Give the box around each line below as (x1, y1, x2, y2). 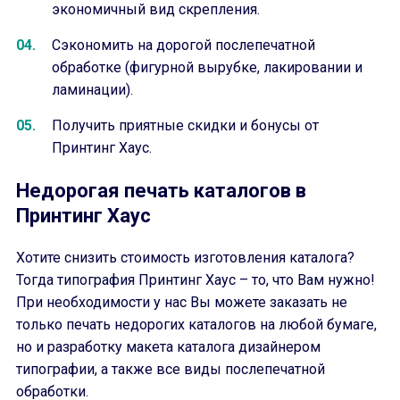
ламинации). (52, 81, 133, 98)
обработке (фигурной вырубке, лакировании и (52, 59, 362, 76)
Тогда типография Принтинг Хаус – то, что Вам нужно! (16, 271, 375, 288)
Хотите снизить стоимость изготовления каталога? (16, 249, 354, 266)
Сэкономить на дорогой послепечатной (52, 37, 315, 54)
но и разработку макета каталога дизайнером (16, 338, 321, 355)
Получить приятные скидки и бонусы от (52, 117, 319, 134)
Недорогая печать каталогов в (16, 179, 306, 202)
